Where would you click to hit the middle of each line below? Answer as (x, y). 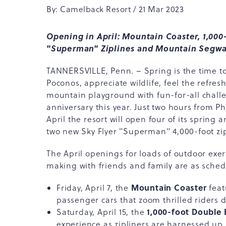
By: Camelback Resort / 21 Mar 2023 (115, 9)
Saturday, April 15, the (102, 212)
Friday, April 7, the (94, 188)
